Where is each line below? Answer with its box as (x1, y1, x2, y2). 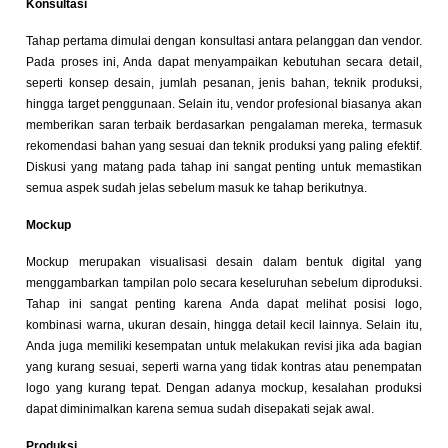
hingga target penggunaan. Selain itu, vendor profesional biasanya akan (26, 97, 422, 112)
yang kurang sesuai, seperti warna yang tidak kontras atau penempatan (26, 360, 422, 375)
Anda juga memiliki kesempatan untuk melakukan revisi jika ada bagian (26, 339, 422, 354)
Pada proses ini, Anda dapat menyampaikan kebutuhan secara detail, (26, 55, 422, 70)
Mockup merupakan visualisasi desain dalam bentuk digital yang (26, 255, 422, 270)
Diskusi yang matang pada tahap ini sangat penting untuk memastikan (26, 160, 422, 175)
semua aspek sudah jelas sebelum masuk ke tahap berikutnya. (26, 181, 368, 196)
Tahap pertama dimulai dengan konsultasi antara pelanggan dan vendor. (26, 34, 422, 49)
